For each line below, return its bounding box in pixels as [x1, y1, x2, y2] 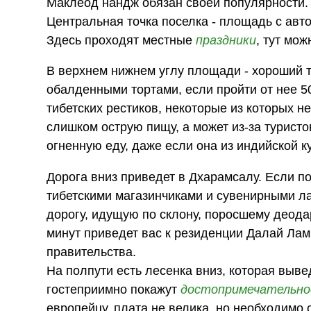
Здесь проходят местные [47, 33, 196, 47]
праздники [196, 33, 257, 47]
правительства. [47, 244, 137, 259]
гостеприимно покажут [47, 282, 181, 296]
